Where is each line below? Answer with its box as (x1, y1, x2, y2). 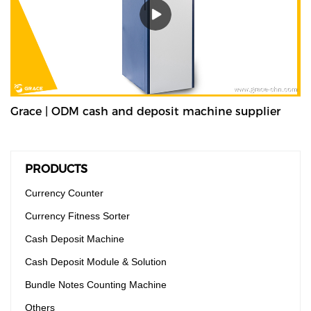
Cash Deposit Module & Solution (25, 255, 167, 267)
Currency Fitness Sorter (25, 210, 130, 221)
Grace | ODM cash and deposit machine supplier (10, 104, 280, 118)
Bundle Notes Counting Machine (25, 278, 167, 290)
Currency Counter (25, 187, 103, 199)
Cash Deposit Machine (25, 233, 124, 244)
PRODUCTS (25, 162, 87, 176)
